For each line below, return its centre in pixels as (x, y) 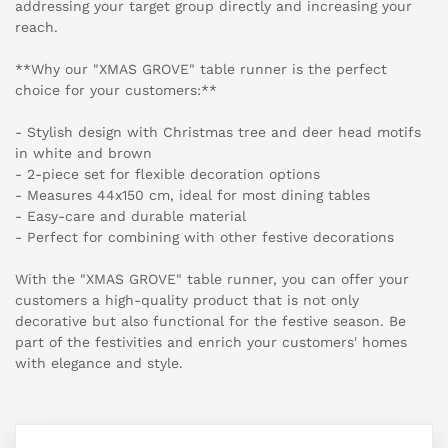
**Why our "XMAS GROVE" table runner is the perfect (201, 69)
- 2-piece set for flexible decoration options (167, 174)
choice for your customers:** (116, 90)
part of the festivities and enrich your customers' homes (211, 342)
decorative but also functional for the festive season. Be (210, 321)
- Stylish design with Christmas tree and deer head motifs (218, 132)
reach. (36, 27)
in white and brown (83, 153)
